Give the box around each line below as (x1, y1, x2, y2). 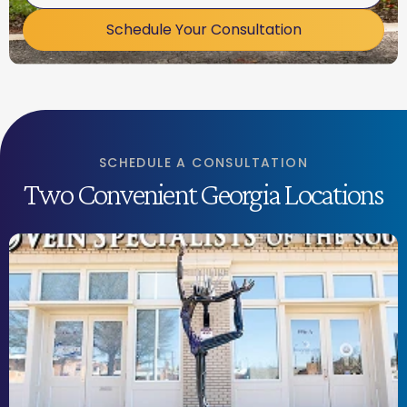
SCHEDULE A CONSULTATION (98, 153, 309, 172)
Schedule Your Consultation (105, 18, 302, 40)
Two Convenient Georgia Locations (23, 176, 384, 211)
